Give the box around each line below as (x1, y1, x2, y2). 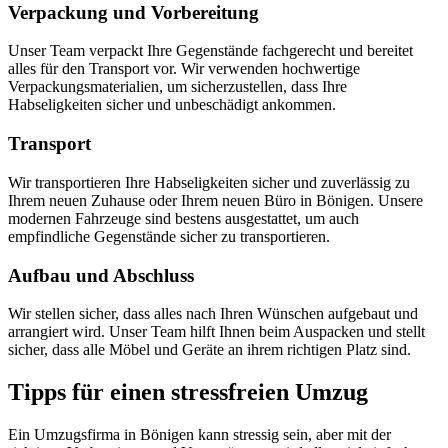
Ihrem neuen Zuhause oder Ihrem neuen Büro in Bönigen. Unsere (8, 191, 423, 209)
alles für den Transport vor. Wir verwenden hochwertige (8, 60, 360, 78)
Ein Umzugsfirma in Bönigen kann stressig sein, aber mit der (8, 426, 391, 444)
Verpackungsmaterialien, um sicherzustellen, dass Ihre (8, 78, 347, 96)
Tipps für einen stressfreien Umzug (8, 379, 368, 406)
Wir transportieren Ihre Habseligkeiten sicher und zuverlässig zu (8, 173, 410, 191)
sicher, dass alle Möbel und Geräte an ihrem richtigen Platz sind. (8, 341, 411, 359)
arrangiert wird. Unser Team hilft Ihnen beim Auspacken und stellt (8, 323, 425, 341)
